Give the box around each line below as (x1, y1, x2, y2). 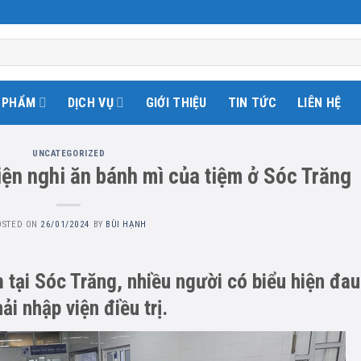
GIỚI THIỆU (145, 94, 207, 110)
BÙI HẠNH (106, 218, 147, 230)
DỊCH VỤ (67, 94, 114, 110)
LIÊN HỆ (297, 94, 342, 110)
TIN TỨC (227, 94, 277, 110)
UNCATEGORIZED (32, 148, 106, 159)
